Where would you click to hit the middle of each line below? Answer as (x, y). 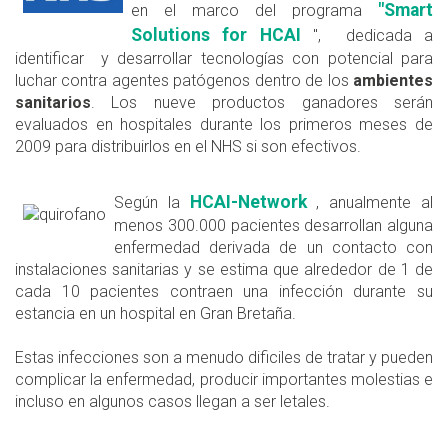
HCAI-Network (248, 202)
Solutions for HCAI (216, 35)
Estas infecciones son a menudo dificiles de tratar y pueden (224, 358)
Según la (152, 203)
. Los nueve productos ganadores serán (262, 103)
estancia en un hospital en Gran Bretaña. (155, 314)
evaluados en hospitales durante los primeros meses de (224, 125)
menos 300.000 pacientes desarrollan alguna (273, 226)
